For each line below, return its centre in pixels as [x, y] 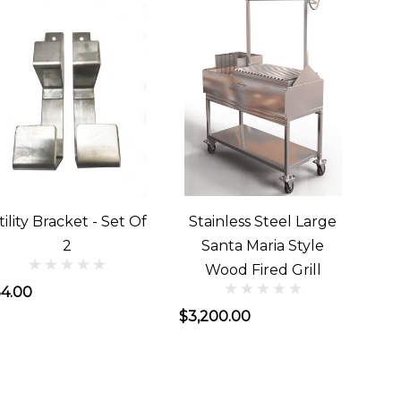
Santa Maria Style [263, 246]
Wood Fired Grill [263, 270]
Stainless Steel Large [263, 222]
